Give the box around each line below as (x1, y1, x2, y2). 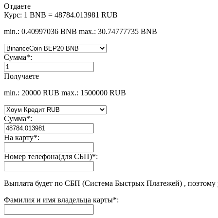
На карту (4, 133, 34, 142)
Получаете (4, 72, 39, 80)
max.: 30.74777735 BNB (79, 27, 157, 36)
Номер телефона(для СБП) (4, 152, 92, 161)
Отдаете (4, 1, 31, 10)
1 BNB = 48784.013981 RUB (24, 10, 118, 19)
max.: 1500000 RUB (61, 88, 126, 97)
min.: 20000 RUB (4, 88, 59, 97)
